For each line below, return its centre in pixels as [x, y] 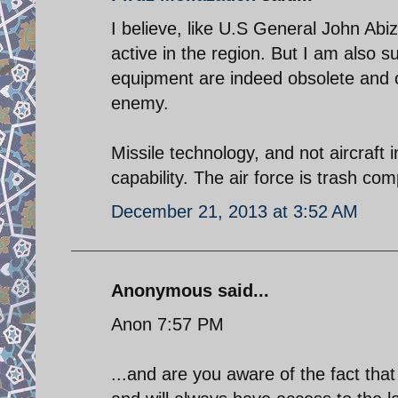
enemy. [140, 103]
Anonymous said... [190, 290]
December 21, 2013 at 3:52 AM [235, 211]
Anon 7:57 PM [167, 324]
